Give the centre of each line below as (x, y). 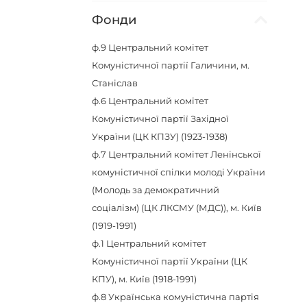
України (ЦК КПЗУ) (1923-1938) (160, 136)
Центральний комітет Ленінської (185, 154)
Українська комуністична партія (184, 297)
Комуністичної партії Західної (161, 119)
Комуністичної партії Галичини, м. (171, 65)
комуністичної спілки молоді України (179, 172)
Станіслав (115, 83)
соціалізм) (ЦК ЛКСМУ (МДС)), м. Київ (177, 208)
